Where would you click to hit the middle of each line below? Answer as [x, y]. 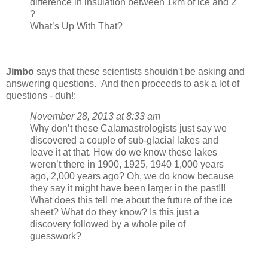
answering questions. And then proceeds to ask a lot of [123, 83]
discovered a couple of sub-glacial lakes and [124, 141]
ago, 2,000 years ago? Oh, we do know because [132, 176]
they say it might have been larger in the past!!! [128, 188]
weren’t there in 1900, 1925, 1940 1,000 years [127, 165]
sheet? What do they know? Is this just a [115, 212]
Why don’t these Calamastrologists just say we [128, 129]
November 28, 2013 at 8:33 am [95, 117]
